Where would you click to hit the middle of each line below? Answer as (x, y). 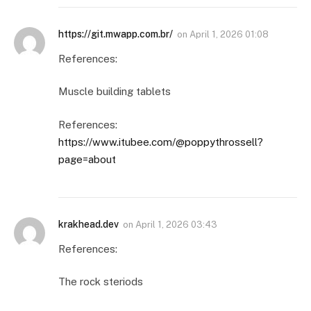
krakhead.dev (89, 224)
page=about (87, 159)
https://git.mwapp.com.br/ (116, 34)
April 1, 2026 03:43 (176, 224)
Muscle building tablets (115, 92)
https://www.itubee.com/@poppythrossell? (161, 142)
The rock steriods (101, 282)
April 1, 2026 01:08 (229, 34)
